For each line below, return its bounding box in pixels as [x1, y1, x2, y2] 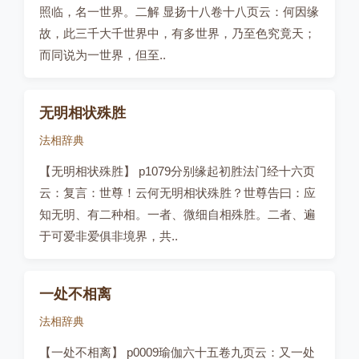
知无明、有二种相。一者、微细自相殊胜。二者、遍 [39, 208, 316, 221]
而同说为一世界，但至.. [39, 48, 166, 62]
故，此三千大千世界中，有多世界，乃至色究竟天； [39, 26, 316, 40]
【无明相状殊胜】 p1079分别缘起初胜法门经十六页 [39, 164, 315, 178]
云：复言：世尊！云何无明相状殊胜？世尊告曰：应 [39, 186, 316, 200]
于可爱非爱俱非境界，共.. [39, 229, 178, 243]
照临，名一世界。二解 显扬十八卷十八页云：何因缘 [39, 5, 319, 18]
